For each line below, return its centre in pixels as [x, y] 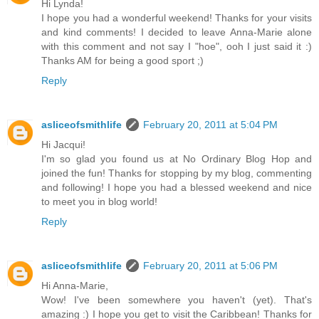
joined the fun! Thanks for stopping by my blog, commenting [177, 173]
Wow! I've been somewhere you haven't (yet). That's [177, 300]
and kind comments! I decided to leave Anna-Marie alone [177, 32]
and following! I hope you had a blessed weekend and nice [177, 188]
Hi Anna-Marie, [75, 286]
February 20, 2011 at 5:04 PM [210, 125]
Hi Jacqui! [63, 145]
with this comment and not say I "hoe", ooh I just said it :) [177, 47]
